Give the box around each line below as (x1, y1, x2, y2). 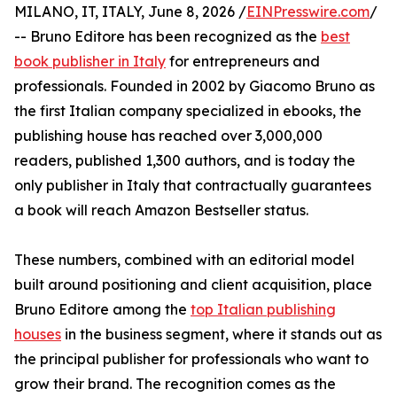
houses (14, 325, 61, 344)
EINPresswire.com (246, 3, 370, 21)
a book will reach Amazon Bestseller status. (14, 201, 308, 220)
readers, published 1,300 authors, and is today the (14, 152, 355, 170)
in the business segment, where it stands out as (61, 325, 382, 344)
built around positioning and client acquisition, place (14, 276, 372, 294)
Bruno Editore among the (14, 300, 191, 319)
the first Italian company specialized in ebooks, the (14, 102, 362, 121)
